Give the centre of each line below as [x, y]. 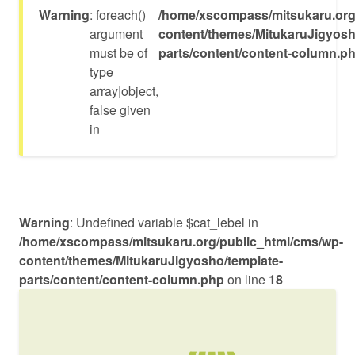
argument [116, 34]
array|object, [124, 91]
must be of [118, 53]
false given [120, 110]
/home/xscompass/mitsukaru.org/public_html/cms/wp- [181, 241]
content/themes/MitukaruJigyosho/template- [151, 260]
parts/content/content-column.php [122, 279]
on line [246, 279]
